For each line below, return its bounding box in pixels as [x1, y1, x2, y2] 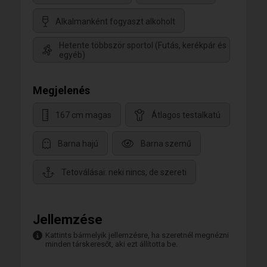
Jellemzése [33, 212, 103, 227]
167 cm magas [55, 110, 111, 120]
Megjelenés [33, 83, 90, 97]
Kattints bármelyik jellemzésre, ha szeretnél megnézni [45, 230, 229, 240]
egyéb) [59, 49, 85, 60]
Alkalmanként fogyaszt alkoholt [55, 16, 175, 26]
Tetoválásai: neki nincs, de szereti [61, 167, 187, 177]
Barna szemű [141, 138, 191, 148]
